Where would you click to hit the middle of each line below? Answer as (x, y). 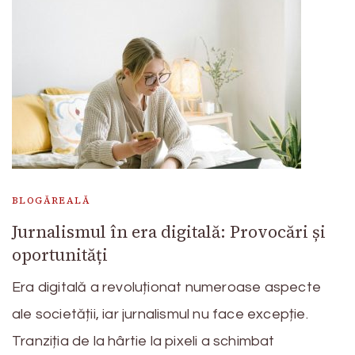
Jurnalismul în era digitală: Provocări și (169, 231)
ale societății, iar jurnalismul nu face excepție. (160, 314)
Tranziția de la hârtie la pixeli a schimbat (143, 341)
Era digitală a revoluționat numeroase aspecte (166, 287)
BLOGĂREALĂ (51, 200)
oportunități (60, 254)
